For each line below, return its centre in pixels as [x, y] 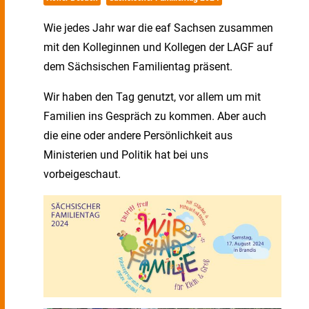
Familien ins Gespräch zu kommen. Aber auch [155, 116]
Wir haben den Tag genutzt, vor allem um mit [152, 97]
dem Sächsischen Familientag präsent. [138, 67]
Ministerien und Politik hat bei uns [126, 155]
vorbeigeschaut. [82, 174]
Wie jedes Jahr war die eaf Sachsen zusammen [158, 28]
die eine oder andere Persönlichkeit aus [138, 136]
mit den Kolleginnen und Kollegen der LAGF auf [158, 47]
